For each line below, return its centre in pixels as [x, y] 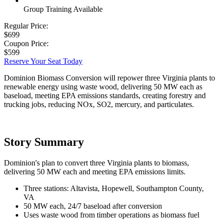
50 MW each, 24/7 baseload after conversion [93, 206]
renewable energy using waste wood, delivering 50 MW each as [103, 86]
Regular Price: [26, 26]
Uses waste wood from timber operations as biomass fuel [111, 215]
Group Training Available [63, 9]
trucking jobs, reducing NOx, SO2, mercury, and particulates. [99, 104]
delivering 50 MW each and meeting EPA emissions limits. [95, 171]
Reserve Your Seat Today [43, 61]
